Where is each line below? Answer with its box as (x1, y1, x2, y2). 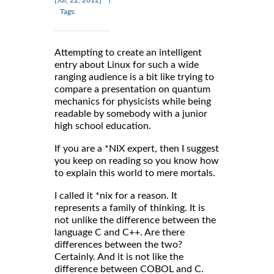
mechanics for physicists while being (54, 97, 211, 107)
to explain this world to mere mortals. (54, 168, 215, 179)
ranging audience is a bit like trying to (54, 72, 214, 83)
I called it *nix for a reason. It (54, 191, 177, 201)
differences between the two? (54, 240, 182, 250)
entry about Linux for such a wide (54, 60, 199, 70)
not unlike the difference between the (54, 215, 216, 226)
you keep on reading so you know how (54, 156, 219, 166)
